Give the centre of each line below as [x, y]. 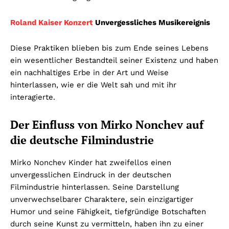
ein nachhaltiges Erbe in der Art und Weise [89, 72]
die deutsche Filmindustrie [82, 140]
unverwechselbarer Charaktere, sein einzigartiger [102, 199]
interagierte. [33, 97]
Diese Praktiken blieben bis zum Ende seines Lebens [109, 48]
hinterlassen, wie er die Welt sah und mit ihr [93, 85]
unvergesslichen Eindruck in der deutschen [91, 175]
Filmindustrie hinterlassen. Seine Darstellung [95, 187]
